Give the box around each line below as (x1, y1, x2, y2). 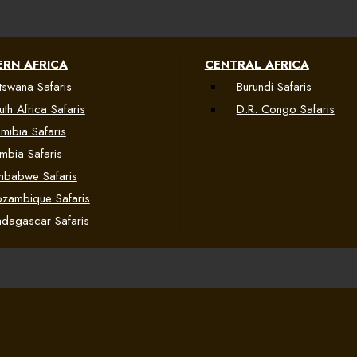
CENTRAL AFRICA (204, 56, 309, 73)
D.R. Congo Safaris (236, 100, 335, 118)
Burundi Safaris (236, 78, 312, 96)
